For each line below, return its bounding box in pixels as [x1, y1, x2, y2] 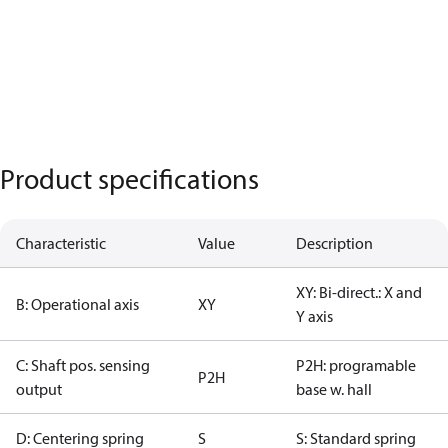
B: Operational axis [16, 294, 139, 314]
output [16, 379, 62, 399]
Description [296, 233, 373, 253]
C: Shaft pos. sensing [16, 355, 150, 375]
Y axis [296, 306, 333, 326]
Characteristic [16, 233, 106, 253]
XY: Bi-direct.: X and [296, 282, 422, 302]
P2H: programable [296, 355, 416, 375]
